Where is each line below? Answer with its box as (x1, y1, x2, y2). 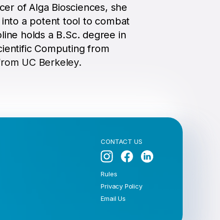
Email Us (101, 194, 126, 202)
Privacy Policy (101, 182, 142, 190)
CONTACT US (101, 137, 142, 145)
